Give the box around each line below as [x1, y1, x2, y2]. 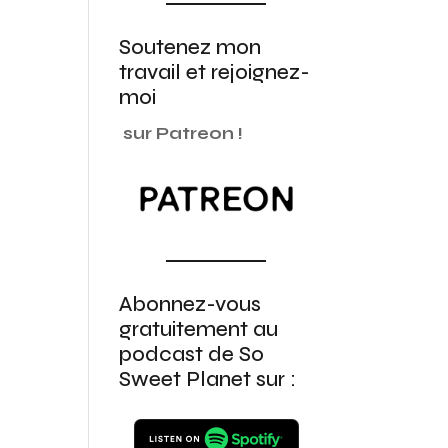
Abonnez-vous [119, 292, 262, 318]
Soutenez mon [119, 34, 262, 60]
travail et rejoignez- [119, 59, 311, 85]
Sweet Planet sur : [119, 367, 297, 393]
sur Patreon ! [123, 122, 244, 144]
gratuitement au [119, 317, 279, 343]
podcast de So [119, 342, 265, 368]
